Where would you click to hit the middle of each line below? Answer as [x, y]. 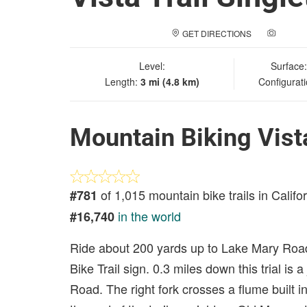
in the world [149, 216]
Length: [122, 82]
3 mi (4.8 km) [170, 82]
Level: [152, 66]
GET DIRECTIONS [217, 33]
